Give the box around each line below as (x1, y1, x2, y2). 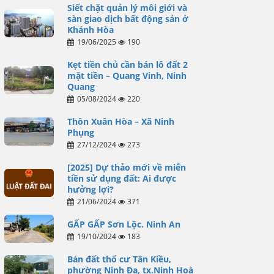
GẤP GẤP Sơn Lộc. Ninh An (67, 218, 180, 231)
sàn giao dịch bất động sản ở (67, 13, 188, 25)
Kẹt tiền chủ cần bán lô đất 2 (67, 59, 188, 71)
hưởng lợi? (67, 183, 114, 196)
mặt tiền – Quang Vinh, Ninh (67, 70, 187, 82)
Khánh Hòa (67, 24, 114, 36)
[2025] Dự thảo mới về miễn (67, 161, 186, 174)
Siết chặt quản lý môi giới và (67, 2, 187, 14)
